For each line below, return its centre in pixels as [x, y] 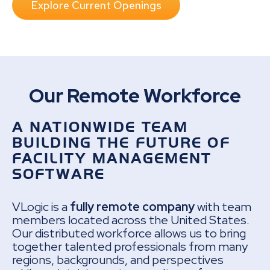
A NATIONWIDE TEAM [100, 127]
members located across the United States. [131, 220]
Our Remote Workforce [135, 96]
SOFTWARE [58, 174]
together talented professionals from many [130, 246]
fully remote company [132, 206]
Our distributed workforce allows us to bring [129, 233]
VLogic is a [41, 206]
